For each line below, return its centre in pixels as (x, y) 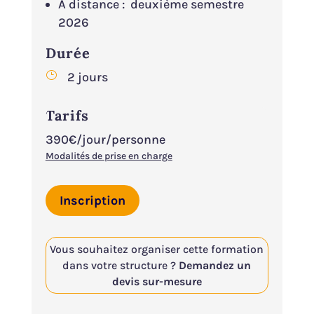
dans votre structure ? (121, 266)
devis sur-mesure (157, 282)
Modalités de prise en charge (109, 156)
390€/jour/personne (105, 139)
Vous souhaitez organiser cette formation (157, 250)
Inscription (92, 200)
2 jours (87, 77)
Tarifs (67, 115)
